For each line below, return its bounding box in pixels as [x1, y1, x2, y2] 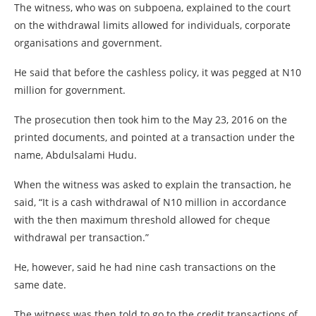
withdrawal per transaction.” [14, 231, 149, 244]
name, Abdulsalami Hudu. [14, 148, 137, 162]
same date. [14, 278, 66, 291]
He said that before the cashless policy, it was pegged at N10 [14, 66, 301, 79]
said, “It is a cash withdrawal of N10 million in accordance [14, 195, 286, 209]
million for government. [14, 83, 126, 97]
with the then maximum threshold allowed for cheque [14, 213, 270, 226]
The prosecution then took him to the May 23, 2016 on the [14, 113, 287, 126]
